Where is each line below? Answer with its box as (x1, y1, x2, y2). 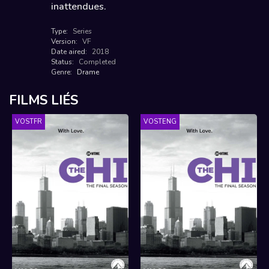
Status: (51, 57, 76, 67)
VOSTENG (144, 117, 177, 127)
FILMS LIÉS (9, 91, 78, 110)
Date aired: (51, 47, 89, 57)
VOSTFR (15, 117, 42, 127)
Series (73, 26, 92, 37)
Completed (79, 57, 116, 67)
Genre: (51, 67, 74, 77)
